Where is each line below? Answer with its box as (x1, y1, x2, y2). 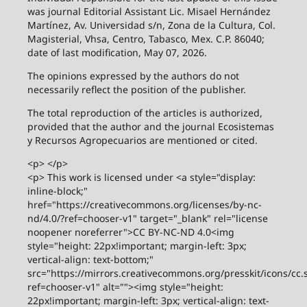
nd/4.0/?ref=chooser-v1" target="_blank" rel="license (27, 212, 268, 225)
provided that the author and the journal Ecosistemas (27, 120, 274, 134)
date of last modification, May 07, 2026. (27, 46, 207, 60)
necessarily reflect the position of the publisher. (27, 83, 246, 97)
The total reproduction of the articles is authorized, (27, 106, 262, 120)
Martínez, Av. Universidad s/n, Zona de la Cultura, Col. (27, 19, 275, 32)
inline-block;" (27, 184, 88, 198)
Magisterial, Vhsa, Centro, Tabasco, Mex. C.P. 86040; (27, 32, 265, 46)
